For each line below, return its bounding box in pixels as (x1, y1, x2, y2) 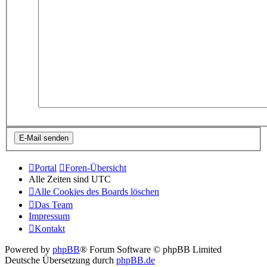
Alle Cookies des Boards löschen (35, 187, 159, 197)
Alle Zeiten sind (29, 174, 91, 184)
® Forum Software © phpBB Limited (80, 244, 222, 254)
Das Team (35, 200, 73, 210)
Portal (35, 163, 57, 173)
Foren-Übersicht (65, 163, 126, 173)
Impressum (29, 211, 70, 221)
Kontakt (35, 223, 65, 234)
